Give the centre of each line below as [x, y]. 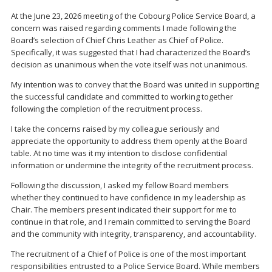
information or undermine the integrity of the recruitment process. [132, 165]
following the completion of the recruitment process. [107, 108]
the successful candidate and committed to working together [122, 96]
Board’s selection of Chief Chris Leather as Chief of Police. [117, 40]
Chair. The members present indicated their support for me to [124, 209]
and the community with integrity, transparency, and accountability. [134, 233]
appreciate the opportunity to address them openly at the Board [129, 141]
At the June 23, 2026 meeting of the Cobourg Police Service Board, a [133, 15]
